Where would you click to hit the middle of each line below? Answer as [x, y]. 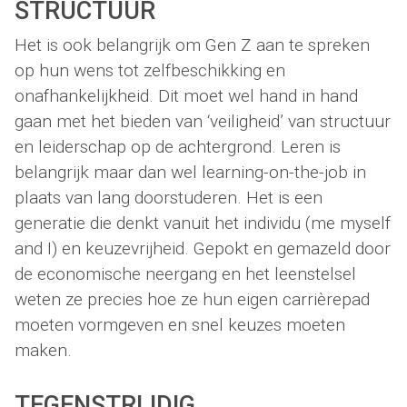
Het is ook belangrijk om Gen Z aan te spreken [192, 45]
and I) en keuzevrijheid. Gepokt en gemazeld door [203, 249]
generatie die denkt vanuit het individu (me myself [203, 223]
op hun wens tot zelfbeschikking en [150, 71]
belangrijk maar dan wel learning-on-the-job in [190, 173]
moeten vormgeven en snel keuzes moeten [180, 325]
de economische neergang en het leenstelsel [185, 274]
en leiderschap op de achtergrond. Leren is [178, 147]
